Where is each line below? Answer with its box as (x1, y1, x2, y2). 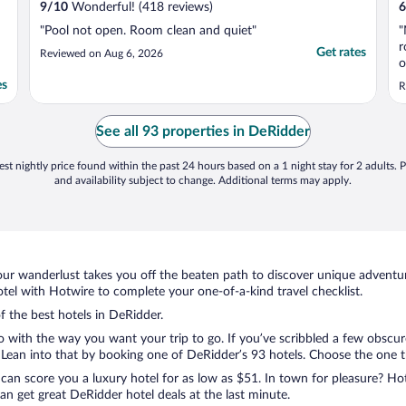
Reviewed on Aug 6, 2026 (40, 48, 163, 60)
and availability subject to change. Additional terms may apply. (54, 175, 352, 187)
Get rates (316, 46, 366, 60)
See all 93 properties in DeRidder (96, 124, 310, 140)
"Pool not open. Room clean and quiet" (40, 24, 256, 38)
